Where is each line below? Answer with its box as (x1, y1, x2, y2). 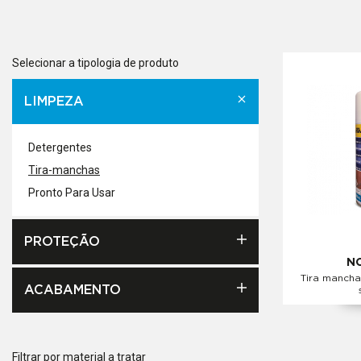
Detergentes (28, 141, 92, 154)
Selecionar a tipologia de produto (12, 56, 179, 69)
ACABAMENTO (24, 284, 121, 297)
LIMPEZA (24, 95, 84, 108)
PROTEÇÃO (24, 235, 100, 248)
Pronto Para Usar (28, 186, 115, 199)
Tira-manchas (28, 164, 100, 176)
